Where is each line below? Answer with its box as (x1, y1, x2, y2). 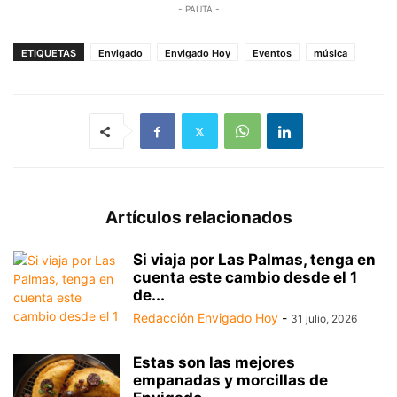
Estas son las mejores (133, 354, 295, 371)
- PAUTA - (177, 4, 220, 14)
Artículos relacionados (105, 207, 292, 228)
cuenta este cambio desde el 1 (133, 269, 357, 286)
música (314, 47, 347, 59)
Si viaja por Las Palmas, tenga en (133, 251, 376, 269)
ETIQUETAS (21, 47, 76, 59)
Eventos (253, 47, 292, 59)
